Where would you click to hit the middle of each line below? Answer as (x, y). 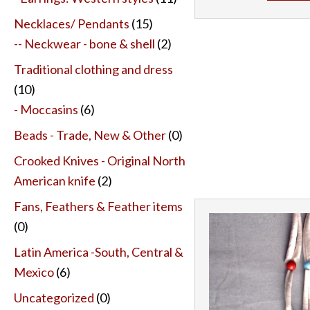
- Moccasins (46, 109)
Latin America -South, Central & (99, 252)
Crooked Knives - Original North (100, 160)
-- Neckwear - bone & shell (84, 43)
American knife (55, 180)
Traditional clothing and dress (93, 69)
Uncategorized (54, 297)
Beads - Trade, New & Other (90, 135)
